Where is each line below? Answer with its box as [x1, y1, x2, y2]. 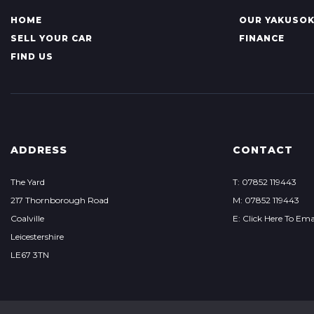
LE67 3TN [11, 250, 49, 261]
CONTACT [232, 144, 293, 157]
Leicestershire [11, 231, 64, 243]
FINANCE [238, 33, 285, 44]
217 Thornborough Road [11, 195, 109, 206]
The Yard [11, 177, 45, 188]
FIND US [11, 51, 53, 62]
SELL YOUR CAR [11, 33, 93, 44]
